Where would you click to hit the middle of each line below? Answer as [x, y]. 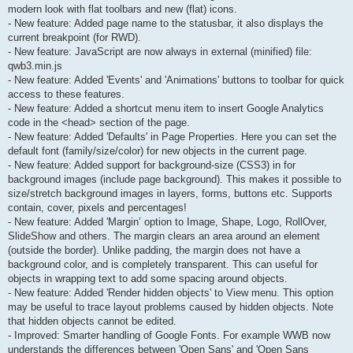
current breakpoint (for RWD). [74, 38]
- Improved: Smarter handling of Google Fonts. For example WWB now [169, 336]
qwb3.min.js [35, 66]
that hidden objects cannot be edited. [92, 321]
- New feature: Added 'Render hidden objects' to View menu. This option [171, 293]
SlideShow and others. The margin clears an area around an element [164, 236]
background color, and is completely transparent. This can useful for [163, 265]
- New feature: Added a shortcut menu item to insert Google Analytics [166, 109]
